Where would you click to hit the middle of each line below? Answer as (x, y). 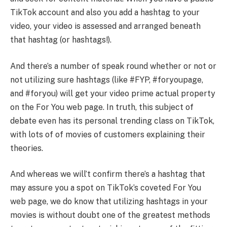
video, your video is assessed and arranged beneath (105, 26)
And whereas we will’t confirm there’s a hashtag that (108, 174)
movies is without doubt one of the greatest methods (110, 215)
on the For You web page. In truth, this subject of (102, 107)
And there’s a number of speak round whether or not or (113, 66)
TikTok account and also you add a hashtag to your (105, 13)
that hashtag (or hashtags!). (61, 40)
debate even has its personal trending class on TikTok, (112, 121)
